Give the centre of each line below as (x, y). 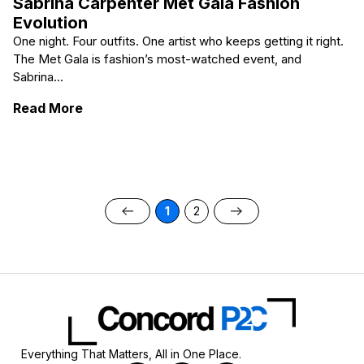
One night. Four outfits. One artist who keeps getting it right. (178, 41)
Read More (48, 108)
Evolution (50, 23)
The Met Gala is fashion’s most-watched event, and (157, 59)
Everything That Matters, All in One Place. (131, 353)
